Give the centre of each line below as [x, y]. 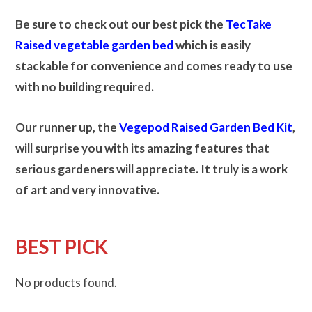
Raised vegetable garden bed [94, 45]
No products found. [66, 283]
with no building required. [86, 87]
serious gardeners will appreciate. [107, 169]
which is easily [212, 45]
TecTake [249, 24]
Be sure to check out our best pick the [120, 24]
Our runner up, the [67, 127]
